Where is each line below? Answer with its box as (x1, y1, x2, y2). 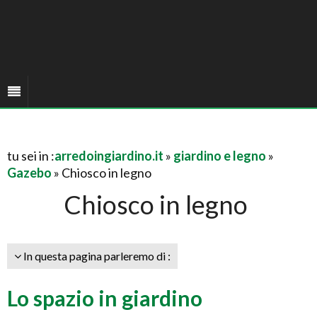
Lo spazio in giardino (7, 285, 202, 311)
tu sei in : (7, 148, 54, 163)
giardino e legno (173, 148, 266, 163)
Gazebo (7, 165, 52, 180)
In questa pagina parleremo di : (21, 249, 171, 263)
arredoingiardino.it (54, 148, 163, 163)
